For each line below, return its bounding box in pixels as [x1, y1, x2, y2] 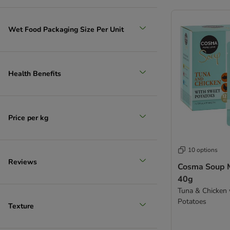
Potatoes [178, 197, 206, 206]
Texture [8, 201, 34, 211]
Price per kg [8, 112, 48, 123]
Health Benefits [8, 68, 61, 79]
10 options [188, 146, 218, 154]
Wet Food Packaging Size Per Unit [8, 24, 124, 34]
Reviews [8, 157, 37, 167]
